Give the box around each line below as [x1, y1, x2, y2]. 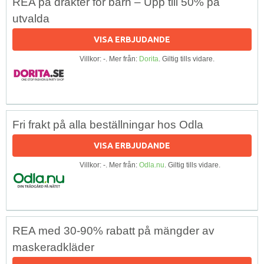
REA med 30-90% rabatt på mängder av [12, 224, 214, 237]
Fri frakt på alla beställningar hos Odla [12, 118, 203, 131]
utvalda [12, 12, 49, 25]
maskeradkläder [12, 240, 94, 253]
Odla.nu [139, 160, 164, 169]
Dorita [139, 54, 159, 63]
